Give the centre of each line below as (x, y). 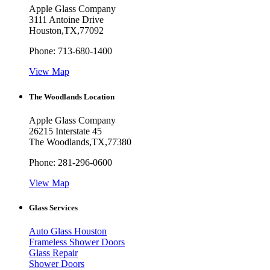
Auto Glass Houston (68, 231)
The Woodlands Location (72, 96)
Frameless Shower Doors (77, 242)
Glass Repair (53, 253)
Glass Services (53, 207)
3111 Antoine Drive (66, 20)
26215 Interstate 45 (65, 131)
